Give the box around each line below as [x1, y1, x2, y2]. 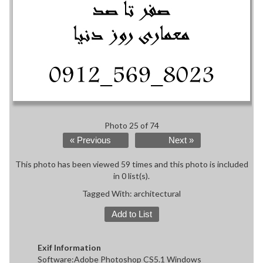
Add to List [111, 210, 152, 220]
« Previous [69, 136, 111, 146]
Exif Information [38, 242, 101, 253]
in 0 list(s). [113, 171, 150, 181]
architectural [134, 188, 181, 199]
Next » [168, 136, 194, 146]
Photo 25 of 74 [104, 120, 159, 131]
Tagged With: [82, 188, 134, 199]
